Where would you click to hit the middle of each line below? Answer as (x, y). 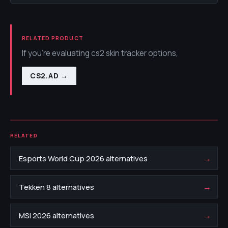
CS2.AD (45, 76)
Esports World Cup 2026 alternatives (83, 158)
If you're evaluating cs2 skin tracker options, (100, 53)
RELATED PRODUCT (53, 38)
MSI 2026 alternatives (56, 215)
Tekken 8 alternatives (56, 187)
